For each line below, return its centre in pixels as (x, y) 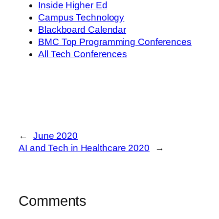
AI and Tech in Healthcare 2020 (84, 148)
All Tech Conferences (83, 54)
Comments (53, 201)
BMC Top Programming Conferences (115, 42)
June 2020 (55, 136)
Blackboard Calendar (82, 29)
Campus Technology (81, 17)
